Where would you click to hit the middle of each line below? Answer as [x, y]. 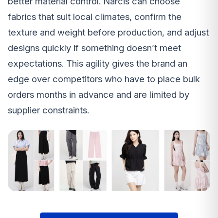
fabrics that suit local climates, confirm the [95, 17]
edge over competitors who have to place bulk [104, 79]
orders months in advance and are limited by [99, 95]
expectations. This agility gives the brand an [98, 64]
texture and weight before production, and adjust [108, 33]
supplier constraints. [48, 110]
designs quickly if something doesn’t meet [94, 48]
